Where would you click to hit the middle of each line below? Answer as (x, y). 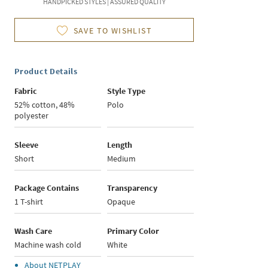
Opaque (121, 202)
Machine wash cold (48, 245)
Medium (122, 159)
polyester (32, 116)
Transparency (133, 188)
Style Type (127, 91)
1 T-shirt (29, 202)
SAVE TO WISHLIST (113, 31)
